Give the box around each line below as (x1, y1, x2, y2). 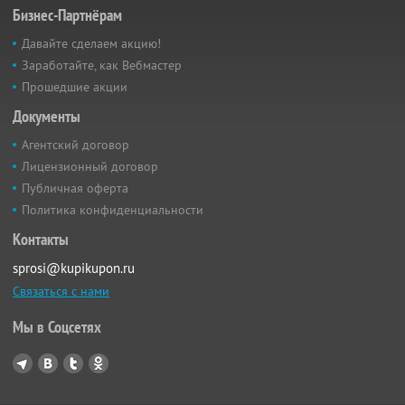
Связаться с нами (13, 283, 109, 300)
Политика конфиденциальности (22, 202, 203, 219)
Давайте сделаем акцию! (22, 35, 161, 52)
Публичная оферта (22, 180, 128, 197)
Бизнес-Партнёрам (13, 5, 122, 26)
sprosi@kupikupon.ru (13, 259, 135, 278)
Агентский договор (22, 137, 129, 154)
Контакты (13, 229, 69, 250)
